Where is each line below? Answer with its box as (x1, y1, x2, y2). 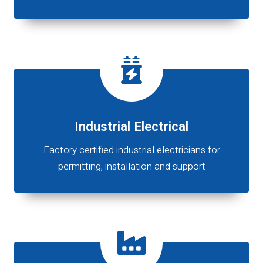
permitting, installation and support (58, 159, 205, 174)
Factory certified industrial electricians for (43, 143, 220, 158)
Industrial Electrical (75, 117, 188, 136)
